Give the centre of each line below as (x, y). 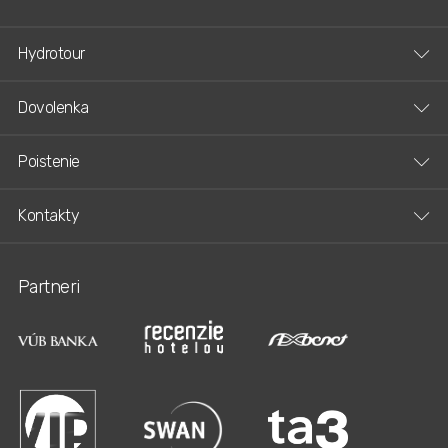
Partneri (49, 286)
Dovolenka (53, 107)
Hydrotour (51, 53)
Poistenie (49, 161)
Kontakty (49, 215)
